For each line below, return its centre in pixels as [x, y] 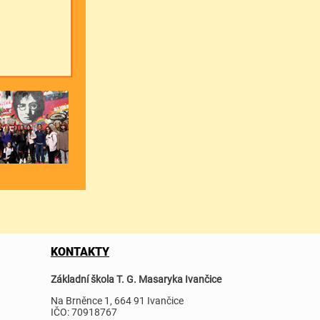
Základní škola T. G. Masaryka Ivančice [136, 279]
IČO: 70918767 [84, 312]
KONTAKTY [80, 251]
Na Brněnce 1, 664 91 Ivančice [117, 300]
